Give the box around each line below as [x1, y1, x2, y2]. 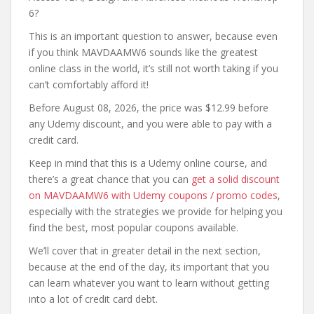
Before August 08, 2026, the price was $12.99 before [29, 101, 268, 114]
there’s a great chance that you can [29, 172, 191, 186]
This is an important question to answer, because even [29, 29, 278, 43]
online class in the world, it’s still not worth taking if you [29, 62, 278, 75]
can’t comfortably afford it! [29, 78, 149, 91]
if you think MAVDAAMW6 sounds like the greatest [29, 46, 258, 59]
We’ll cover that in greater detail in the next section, [29, 244, 261, 257]
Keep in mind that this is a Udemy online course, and [29, 156, 267, 170]
